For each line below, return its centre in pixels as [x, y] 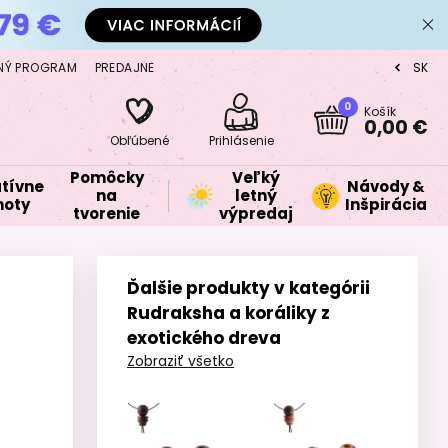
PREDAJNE [124, 67]
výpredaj [256, 213]
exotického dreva [204, 338]
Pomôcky [106, 177]
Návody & [386, 186]
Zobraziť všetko [180, 361]
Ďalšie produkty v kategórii [248, 288]
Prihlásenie [241, 140]
